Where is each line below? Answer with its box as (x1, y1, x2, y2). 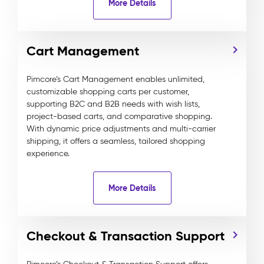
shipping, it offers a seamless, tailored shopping (27, 136, 205, 146)
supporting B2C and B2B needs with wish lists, (27, 99, 200, 109)
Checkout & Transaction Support (27, 228, 225, 244)
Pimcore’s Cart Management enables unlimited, (27, 74, 204, 84)
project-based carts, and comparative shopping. (27, 111, 212, 121)
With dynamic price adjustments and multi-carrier (27, 124, 216, 134)
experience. (27, 148, 70, 159)
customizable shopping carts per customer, (27, 87, 189, 97)
